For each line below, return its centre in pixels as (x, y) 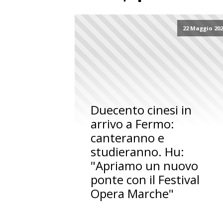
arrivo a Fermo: (133, 124)
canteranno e (128, 138)
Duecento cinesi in (141, 110)
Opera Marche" (132, 194)
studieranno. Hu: (138, 152)
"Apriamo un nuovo (145, 166)
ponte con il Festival (145, 180)
